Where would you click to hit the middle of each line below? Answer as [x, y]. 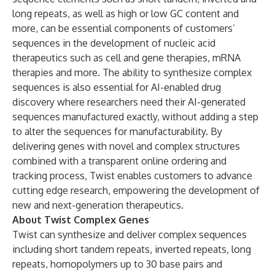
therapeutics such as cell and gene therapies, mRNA [126, 58]
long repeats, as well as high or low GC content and [126, 14]
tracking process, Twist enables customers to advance [132, 176]
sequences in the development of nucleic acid [114, 43]
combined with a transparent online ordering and [119, 161]
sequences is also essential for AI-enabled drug [117, 87]
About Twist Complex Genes [81, 220]
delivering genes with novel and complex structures [126, 146]
